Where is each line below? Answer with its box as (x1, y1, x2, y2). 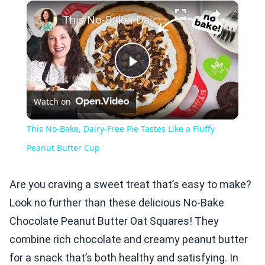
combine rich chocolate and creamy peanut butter (9, 233, 248, 246)
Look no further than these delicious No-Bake (9, 196, 224, 209)
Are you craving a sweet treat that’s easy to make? (9, 178, 251, 191)
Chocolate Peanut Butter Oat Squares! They (9, 215, 219, 228)
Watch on (33, 96, 71, 108)
